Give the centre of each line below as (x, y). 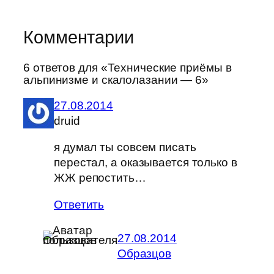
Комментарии (79, 38)
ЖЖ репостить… (100, 178)
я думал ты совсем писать (125, 147)
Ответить (79, 204)
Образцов (144, 253)
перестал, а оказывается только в (146, 163)
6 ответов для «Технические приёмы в (128, 68)
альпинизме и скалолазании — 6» (116, 80)
